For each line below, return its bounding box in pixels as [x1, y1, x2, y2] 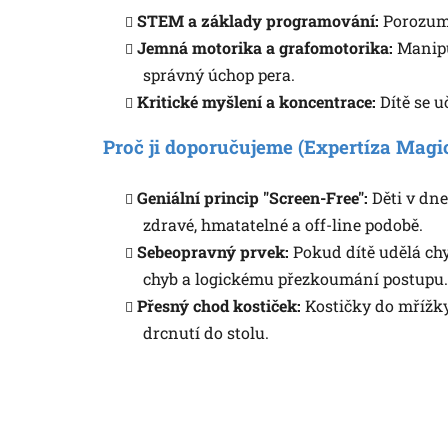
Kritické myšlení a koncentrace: [137, 90, 376, 112]
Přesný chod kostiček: [137, 294, 301, 316]
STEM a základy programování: [137, 9, 379, 31]
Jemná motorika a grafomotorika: [137, 36, 393, 58]
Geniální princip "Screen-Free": [137, 186, 368, 208]
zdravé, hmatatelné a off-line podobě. [143, 213, 423, 235]
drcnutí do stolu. [143, 321, 269, 343]
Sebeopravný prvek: [137, 240, 289, 262]
